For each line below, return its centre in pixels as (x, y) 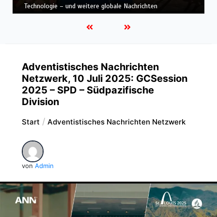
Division (40, 101)
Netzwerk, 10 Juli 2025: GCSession (104, 78)
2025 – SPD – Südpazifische (88, 90)
